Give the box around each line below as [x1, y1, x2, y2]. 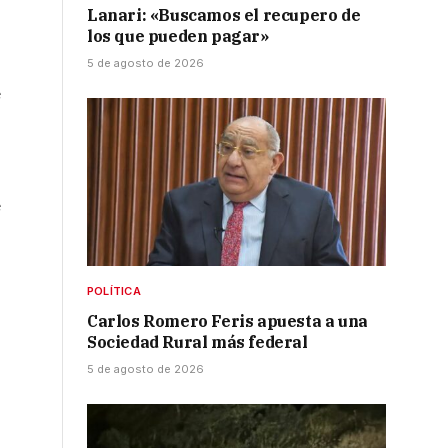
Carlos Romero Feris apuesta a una [87, 311, 368, 332]
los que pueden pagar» [87, 26, 269, 47]
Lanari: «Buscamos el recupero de [87, 5, 361, 26]
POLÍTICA [87, 284, 141, 299]
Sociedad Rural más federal [87, 332, 308, 353]
